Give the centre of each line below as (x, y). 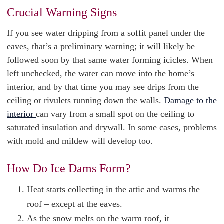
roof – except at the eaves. (76, 204)
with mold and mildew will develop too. (80, 141)
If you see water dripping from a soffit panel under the (106, 33)
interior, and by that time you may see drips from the (103, 87)
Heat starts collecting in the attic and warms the (113, 189)
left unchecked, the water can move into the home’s (101, 73)
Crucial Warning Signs (62, 12)
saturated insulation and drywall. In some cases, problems (112, 127)
